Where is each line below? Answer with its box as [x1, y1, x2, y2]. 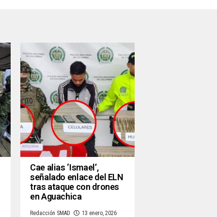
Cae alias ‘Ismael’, [30, 162, 99, 173]
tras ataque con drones [30, 182, 120, 192]
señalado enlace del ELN [30, 172, 124, 183]
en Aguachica [30, 191, 82, 202]
